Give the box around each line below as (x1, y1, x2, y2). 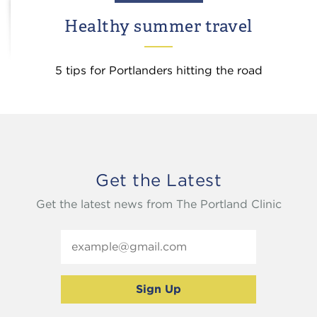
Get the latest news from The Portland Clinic (35, 197, 282, 211)
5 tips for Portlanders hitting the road (54, 64, 263, 77)
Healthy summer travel (64, 15, 253, 37)
